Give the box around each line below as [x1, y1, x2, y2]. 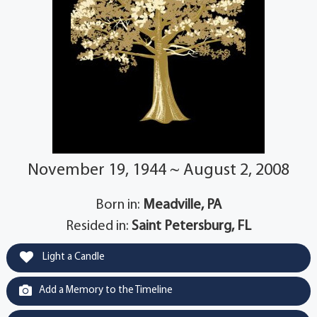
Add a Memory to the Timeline [38, 285, 173, 296]
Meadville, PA [143, 198, 221, 213]
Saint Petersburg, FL [132, 219, 251, 234]
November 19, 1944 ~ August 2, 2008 [28, 162, 289, 180]
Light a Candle [40, 252, 105, 263]
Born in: [96, 198, 143, 213]
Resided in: [66, 219, 132, 234]
